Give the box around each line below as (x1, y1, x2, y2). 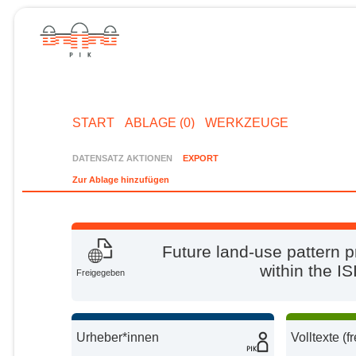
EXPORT (182, 153, 219, 163)
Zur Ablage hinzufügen (72, 175, 170, 185)
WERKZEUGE (204, 115, 288, 130)
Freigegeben (76, 268, 126, 278)
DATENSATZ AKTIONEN (72, 153, 173, 163)
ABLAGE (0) (124, 115, 195, 130)
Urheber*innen (76, 330, 160, 344)
